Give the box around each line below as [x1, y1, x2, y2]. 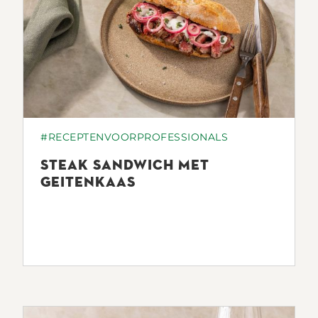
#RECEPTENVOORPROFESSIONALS [40, 130, 228, 143]
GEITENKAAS [40, 172, 136, 191]
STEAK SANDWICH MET [40, 155, 209, 174]
